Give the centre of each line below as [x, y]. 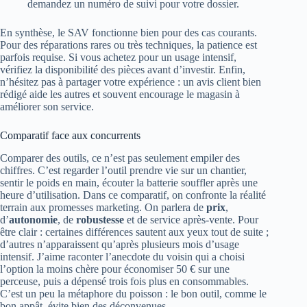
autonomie [33, 219]
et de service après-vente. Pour [191, 219]
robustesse [100, 219]
